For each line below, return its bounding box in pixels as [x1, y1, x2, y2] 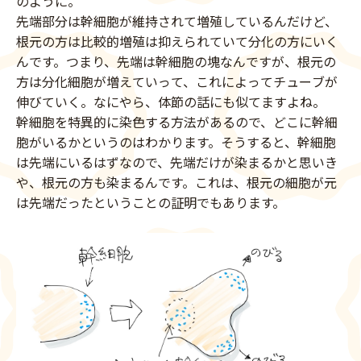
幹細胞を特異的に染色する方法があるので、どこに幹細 [16, 112, 338, 132]
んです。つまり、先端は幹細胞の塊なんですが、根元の [16, 52, 336, 72]
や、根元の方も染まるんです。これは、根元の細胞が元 [16, 172, 337, 193]
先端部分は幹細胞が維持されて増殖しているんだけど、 [16, 11, 338, 31]
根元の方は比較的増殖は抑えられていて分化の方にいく [16, 31, 338, 52]
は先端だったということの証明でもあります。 [16, 193, 285, 213]
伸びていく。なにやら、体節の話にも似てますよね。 [16, 92, 326, 112]
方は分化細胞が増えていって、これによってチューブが [16, 72, 338, 92]
